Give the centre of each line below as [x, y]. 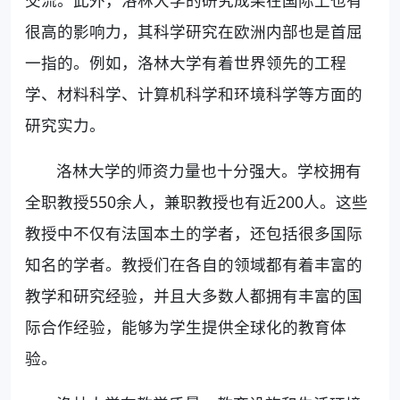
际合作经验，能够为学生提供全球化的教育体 [186, 326]
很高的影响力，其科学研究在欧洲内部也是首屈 [194, 31]
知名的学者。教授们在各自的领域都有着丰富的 [194, 264]
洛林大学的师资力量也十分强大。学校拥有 [209, 170]
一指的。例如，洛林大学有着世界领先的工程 [186, 62]
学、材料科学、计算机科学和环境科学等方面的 [194, 93]
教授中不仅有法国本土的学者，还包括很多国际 [194, 233]
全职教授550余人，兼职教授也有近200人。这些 [196, 201]
